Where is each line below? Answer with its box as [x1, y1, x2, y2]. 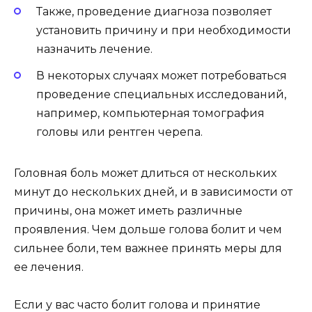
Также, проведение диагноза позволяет [36, 4, 272, 18]
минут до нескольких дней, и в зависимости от [14, 185, 292, 198]
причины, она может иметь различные [14, 203, 242, 217]
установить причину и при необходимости [36, 23, 291, 37]
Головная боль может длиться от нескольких [14, 166, 276, 180]
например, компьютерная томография [36, 106, 265, 120]
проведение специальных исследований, [36, 87, 286, 101]
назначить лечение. [36, 42, 153, 56]
